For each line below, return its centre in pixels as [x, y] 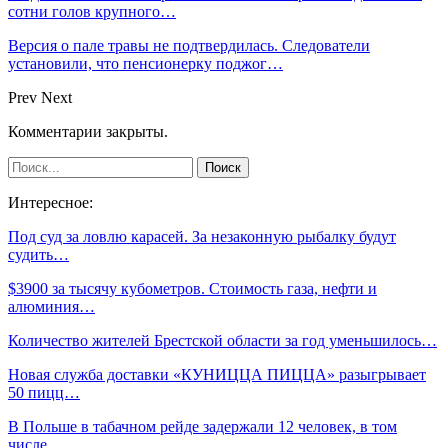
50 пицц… [44, 392]
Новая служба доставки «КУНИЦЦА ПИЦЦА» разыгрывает [217, 374]
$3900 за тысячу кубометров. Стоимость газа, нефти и [192, 288]
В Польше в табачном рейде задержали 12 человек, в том [202, 426]
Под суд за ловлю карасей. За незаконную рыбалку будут [202, 236]
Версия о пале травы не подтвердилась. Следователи [189, 45]
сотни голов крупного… [92, 11]
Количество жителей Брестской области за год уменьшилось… [222, 340]
